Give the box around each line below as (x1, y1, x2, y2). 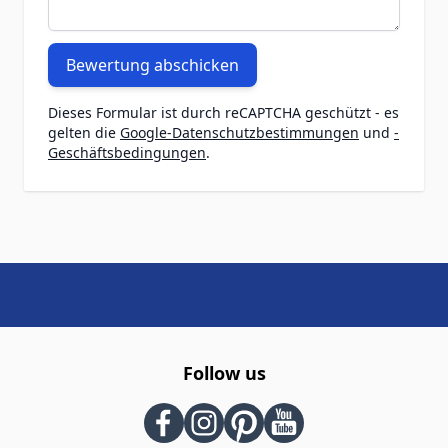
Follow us (182, 361, 266, 385)
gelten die (48, 123, 120, 142)
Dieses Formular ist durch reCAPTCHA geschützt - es (48, 103, 399, 122)
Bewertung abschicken (66, 54, 239, 76)
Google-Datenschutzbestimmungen (120, 123, 359, 142)
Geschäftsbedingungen (48, 143, 206, 162)
